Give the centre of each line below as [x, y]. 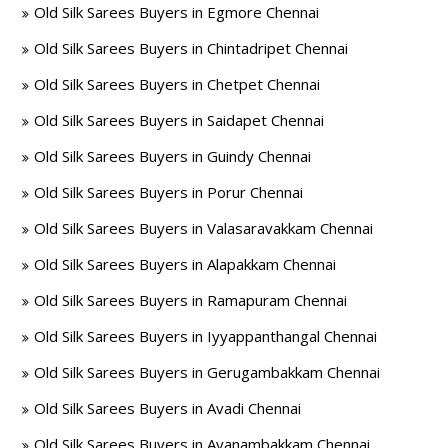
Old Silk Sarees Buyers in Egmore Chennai [177, 12]
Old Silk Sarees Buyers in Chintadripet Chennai [191, 48]
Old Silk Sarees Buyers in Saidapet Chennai [179, 120]
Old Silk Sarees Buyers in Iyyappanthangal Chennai [206, 336]
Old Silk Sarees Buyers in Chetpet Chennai [177, 84]
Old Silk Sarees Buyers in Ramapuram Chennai [191, 300]
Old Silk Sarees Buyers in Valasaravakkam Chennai [204, 228]
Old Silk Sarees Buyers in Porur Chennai [169, 192]
